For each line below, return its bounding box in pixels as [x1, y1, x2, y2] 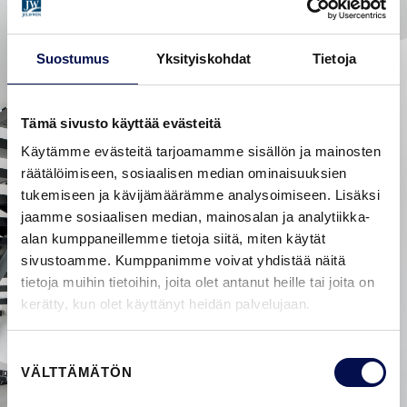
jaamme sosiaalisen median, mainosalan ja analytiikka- [21, 209, 371, 224]
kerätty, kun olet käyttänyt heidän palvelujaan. [21, 296, 311, 312]
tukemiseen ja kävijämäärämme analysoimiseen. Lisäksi [21, 187, 380, 203]
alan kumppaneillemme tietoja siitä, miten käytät [21, 231, 325, 246]
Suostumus [35, 50, 110, 66]
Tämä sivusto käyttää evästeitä [21, 114, 222, 131]
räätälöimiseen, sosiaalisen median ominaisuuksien [21, 165, 347, 181]
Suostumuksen [6, 345, 98, 362]
